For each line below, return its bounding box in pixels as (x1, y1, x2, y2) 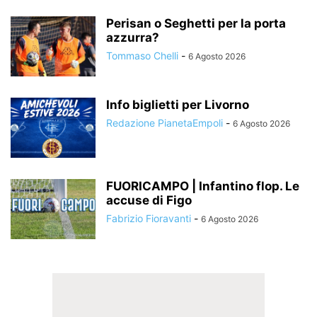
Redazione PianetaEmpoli (106, 116, 223, 129)
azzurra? (106, 30, 159, 45)
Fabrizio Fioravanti (106, 212, 191, 224)
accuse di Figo (106, 192, 192, 207)
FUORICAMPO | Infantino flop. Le (106, 178, 299, 193)
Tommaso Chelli (106, 49, 178, 62)
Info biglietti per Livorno (106, 97, 249, 112)
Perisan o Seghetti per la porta (106, 16, 286, 30)
